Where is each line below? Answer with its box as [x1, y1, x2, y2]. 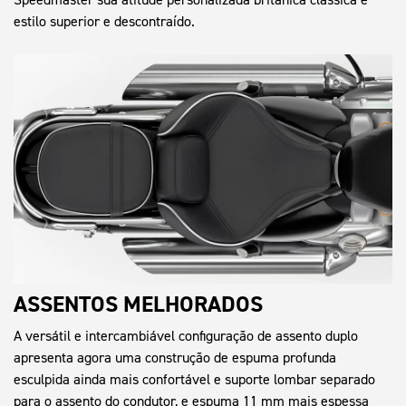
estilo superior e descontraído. [14, 11, 195, 31]
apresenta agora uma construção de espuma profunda [14, 348, 336, 368]
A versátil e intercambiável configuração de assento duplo [14, 326, 358, 346]
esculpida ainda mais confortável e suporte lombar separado [14, 370, 375, 390]
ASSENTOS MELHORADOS [14, 289, 263, 320]
